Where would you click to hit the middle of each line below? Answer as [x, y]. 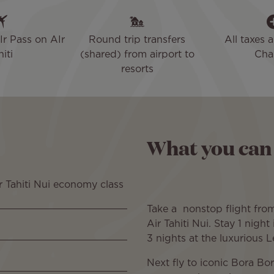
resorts [137, 70]
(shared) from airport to [137, 55]
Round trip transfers [137, 40]
